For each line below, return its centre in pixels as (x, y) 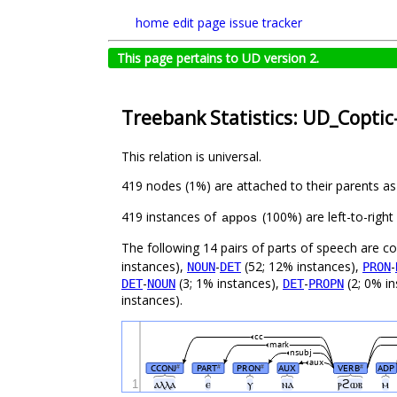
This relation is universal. (191, 157)
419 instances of (171, 217)
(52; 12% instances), (302, 267)
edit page (199, 23)
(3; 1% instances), (229, 284)
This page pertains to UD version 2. (218, 58)
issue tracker (266, 23)
